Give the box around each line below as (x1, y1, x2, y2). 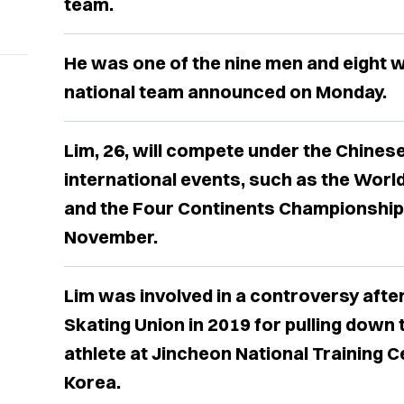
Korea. (63, 371, 121, 394)
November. (63, 225, 158, 249)
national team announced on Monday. (63, 80, 387, 104)
